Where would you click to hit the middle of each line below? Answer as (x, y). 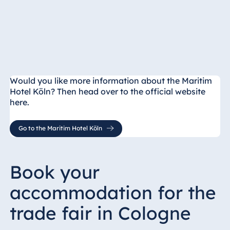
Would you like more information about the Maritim (111, 80)
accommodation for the (113, 193)
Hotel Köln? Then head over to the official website (107, 91)
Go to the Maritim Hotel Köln (60, 128)
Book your (54, 172)
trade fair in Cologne (100, 213)
